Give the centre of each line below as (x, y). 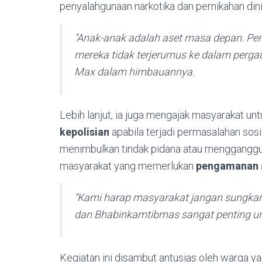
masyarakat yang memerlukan (128, 166)
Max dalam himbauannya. (135, 72)
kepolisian (85, 132)
